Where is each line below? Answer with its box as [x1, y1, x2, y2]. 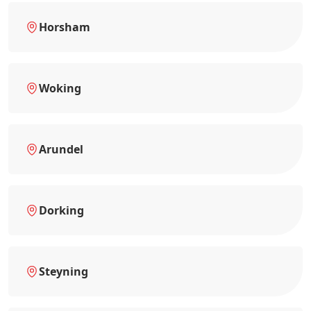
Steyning [39, 263, 88, 279]
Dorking [39, 202, 84, 218]
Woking [39, 80, 81, 96]
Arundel [39, 141, 83, 157]
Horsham [39, 19, 90, 35]
